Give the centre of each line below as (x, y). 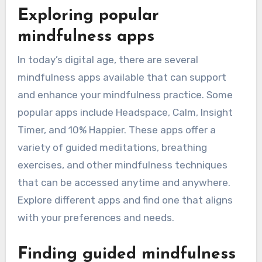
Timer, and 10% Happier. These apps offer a (116, 130)
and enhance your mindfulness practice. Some (125, 94)
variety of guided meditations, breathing (112, 147)
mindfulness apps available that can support (122, 77)
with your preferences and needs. (96, 217)
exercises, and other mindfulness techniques (122, 165)
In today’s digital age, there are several (108, 59)
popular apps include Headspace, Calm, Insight (125, 112)
